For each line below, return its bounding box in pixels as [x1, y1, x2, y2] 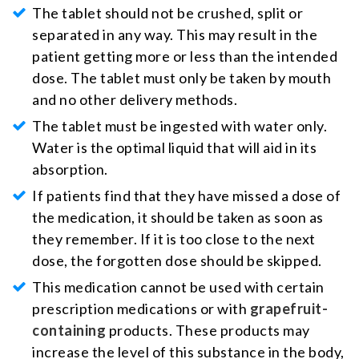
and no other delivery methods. [32, 90, 237, 108]
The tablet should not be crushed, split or [32, 3, 303, 22]
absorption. [32, 159, 108, 178]
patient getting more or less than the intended [32, 46, 337, 65]
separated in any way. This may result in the [32, 25, 317, 43]
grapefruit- [249, 299, 328, 317]
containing [32, 321, 106, 339]
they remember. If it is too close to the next [32, 229, 316, 248]
